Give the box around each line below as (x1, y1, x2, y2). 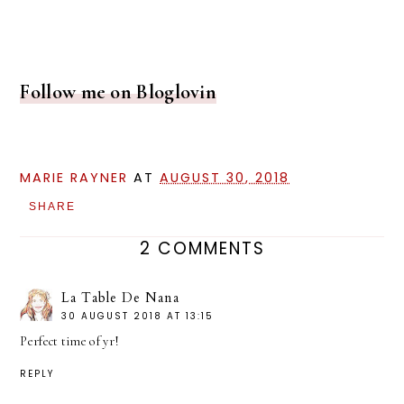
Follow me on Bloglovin (20, 80, 217, 105)
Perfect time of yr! (20, 334, 120, 350)
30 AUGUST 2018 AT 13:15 (61, 309, 215, 324)
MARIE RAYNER (20, 169, 129, 188)
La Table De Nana (61, 289, 180, 308)
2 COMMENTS (139, 236, 265, 262)
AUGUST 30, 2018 (160, 169, 290, 188)
